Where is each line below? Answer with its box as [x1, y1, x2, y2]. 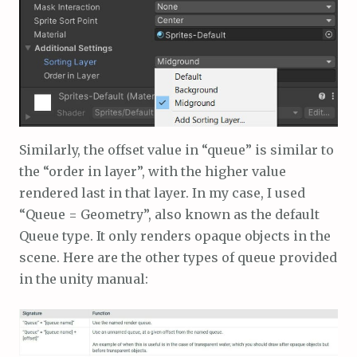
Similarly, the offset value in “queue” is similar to [19, 142, 334, 159]
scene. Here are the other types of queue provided [19, 249, 337, 266]
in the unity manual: [19, 271, 148, 288]
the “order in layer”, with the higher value [19, 163, 286, 180]
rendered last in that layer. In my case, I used [19, 185, 305, 202]
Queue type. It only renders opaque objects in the [19, 228, 331, 245]
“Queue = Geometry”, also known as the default [19, 206, 320, 223]
